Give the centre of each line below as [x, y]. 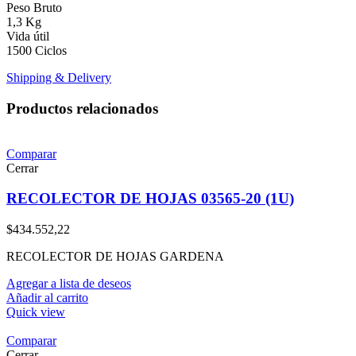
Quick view [36, 312]
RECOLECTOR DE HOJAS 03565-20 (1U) [150, 199]
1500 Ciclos [37, 51]
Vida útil [28, 37]
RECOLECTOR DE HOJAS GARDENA [115, 257]
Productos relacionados [82, 109]
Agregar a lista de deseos [69, 284]
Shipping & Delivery [59, 78]
